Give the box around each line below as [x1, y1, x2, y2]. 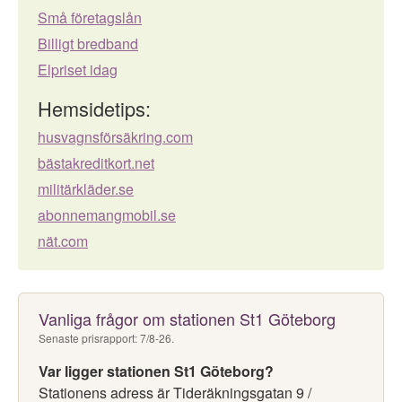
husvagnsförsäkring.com [38, 127, 193, 147]
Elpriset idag [38, 59, 118, 80]
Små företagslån [38, 7, 142, 28]
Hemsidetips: [38, 94, 151, 122]
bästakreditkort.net [38, 153, 154, 173]
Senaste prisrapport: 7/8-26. [39, 330, 174, 345]
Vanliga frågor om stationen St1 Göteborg [39, 307, 336, 330]
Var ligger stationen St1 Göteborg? [39, 361, 274, 381]
